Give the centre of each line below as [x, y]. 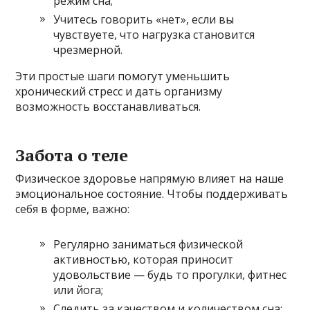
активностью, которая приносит [144, 259]
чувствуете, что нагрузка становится [154, 34]
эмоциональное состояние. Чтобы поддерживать [152, 193]
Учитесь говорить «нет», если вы [144, 19]
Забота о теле [72, 155]
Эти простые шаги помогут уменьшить [123, 76]
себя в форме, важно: [73, 209]
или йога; [79, 290]
